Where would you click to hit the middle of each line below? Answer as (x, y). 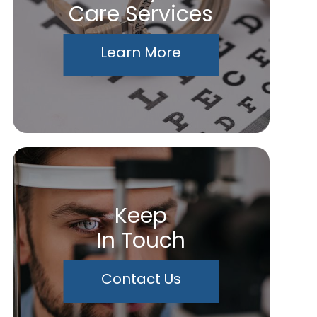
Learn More (141, 52)
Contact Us (141, 278)
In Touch (141, 240)
